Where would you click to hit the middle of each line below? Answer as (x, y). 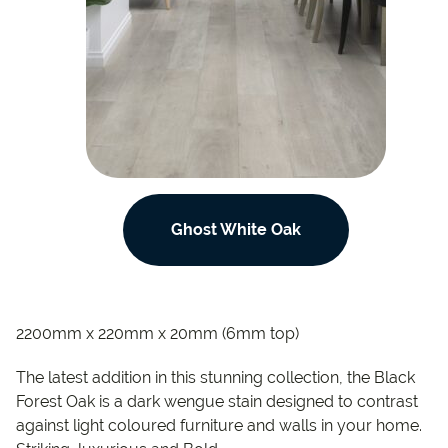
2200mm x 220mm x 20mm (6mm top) (157, 333)
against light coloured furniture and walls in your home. (219, 425)
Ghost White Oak (236, 229)
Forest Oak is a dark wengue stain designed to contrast (217, 401)
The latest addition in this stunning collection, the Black (215, 377)
